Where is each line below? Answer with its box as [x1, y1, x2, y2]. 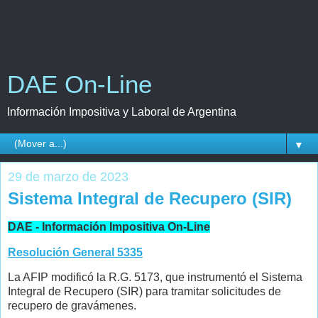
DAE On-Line [7, 71, 152, 98]
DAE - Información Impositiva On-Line [8, 220, 210, 233]
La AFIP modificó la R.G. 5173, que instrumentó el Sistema [8, 271, 302, 284]
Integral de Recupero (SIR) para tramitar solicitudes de [8, 285, 281, 298]
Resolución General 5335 [8, 246, 143, 258]
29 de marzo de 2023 [8, 170, 128, 184]
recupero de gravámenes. [8, 300, 136, 312]
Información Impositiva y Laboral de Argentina [7, 106, 236, 118]
